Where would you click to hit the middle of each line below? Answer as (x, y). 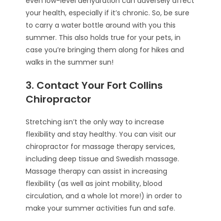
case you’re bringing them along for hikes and (105, 50)
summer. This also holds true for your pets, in (103, 37)
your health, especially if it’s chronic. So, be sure (108, 13)
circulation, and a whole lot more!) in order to (104, 196)
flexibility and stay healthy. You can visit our (101, 134)
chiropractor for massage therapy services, (101, 147)
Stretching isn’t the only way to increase (95, 122)
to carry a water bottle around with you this (101, 25)
